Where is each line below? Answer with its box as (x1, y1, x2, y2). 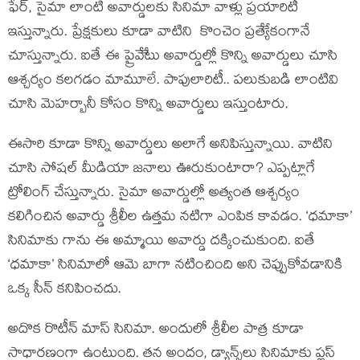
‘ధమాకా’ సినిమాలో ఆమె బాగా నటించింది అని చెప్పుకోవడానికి (8, 255, 342, 279)
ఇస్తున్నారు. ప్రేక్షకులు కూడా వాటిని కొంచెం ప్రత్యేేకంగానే (8, 22, 310, 46)
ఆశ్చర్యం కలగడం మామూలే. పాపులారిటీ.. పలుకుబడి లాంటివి (8, 70, 338, 94)
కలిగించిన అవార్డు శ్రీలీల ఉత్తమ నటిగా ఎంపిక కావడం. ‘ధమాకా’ (8, 207, 352, 231)
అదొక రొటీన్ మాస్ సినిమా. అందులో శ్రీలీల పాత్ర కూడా (8, 319, 304, 343)
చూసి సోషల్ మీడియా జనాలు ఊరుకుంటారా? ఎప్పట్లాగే (8, 158, 315, 182)
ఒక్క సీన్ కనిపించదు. (8, 279, 121, 303)
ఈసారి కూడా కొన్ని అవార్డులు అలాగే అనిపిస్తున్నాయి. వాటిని (8, 134, 333, 158)
